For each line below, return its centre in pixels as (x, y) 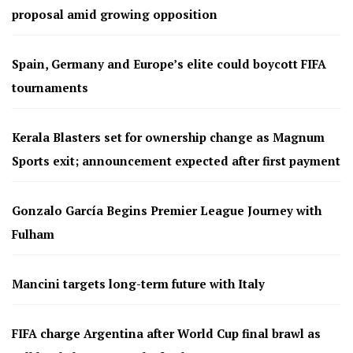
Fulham (33, 234)
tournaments (50, 88)
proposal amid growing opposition (115, 15)
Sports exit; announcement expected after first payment (176, 161)
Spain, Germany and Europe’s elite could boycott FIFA (169, 64)
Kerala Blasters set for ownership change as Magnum (168, 137)
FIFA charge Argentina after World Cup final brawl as (166, 334)
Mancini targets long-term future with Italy (138, 284)
